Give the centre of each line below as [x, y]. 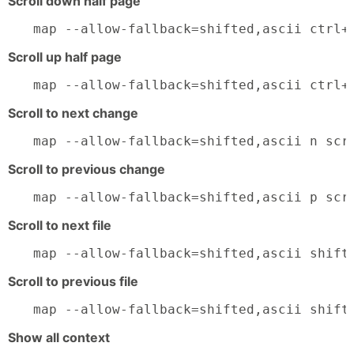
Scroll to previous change [87, 169]
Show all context [59, 338]
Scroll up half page [65, 57]
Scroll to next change [73, 113]
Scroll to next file [60, 226]
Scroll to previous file [73, 282]
